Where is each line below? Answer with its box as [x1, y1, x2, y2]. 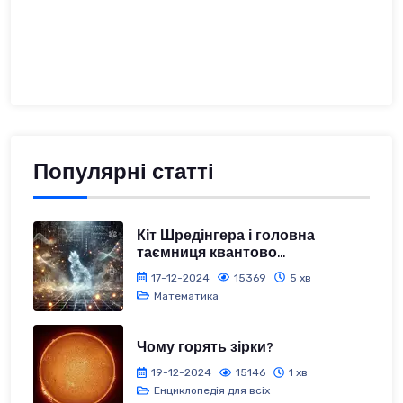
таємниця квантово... [137, 243, 285, 263]
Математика [153, 289, 219, 302]
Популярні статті [33, 158, 214, 186]
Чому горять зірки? [137, 338, 273, 358]
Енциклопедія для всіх [153, 384, 270, 398]
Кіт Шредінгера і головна [137, 226, 315, 246]
